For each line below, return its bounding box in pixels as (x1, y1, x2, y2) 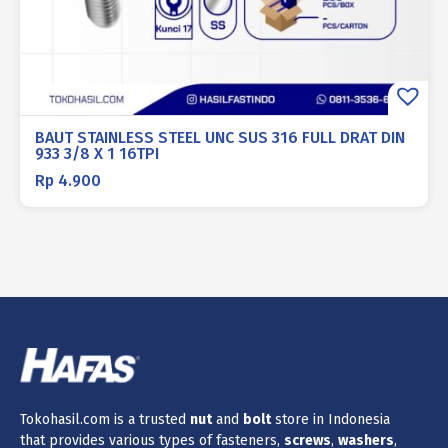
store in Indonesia (271, 410, 390, 428)
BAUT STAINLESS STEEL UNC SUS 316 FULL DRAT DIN (35, 128, 405, 148)
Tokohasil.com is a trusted (20, 410, 190, 428)
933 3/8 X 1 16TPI (35, 144, 159, 164)
